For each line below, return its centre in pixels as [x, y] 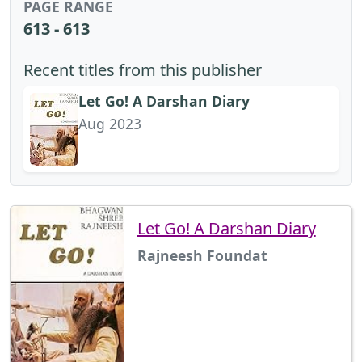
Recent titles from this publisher [143, 69]
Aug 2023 [110, 123]
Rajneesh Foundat [202, 255]
